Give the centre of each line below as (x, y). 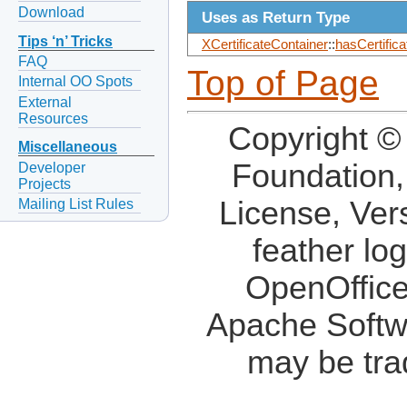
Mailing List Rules (76, 203)
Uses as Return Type (276, 18)
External (45, 102)
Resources (53, 118)
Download (51, 13)
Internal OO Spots (75, 82)
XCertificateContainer (265, 45)
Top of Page (283, 84)
